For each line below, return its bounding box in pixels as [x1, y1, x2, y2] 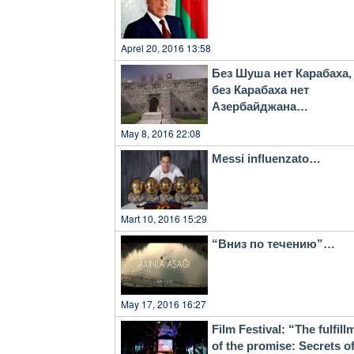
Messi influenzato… [247, 151, 321, 165]
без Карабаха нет [211, 82, 309, 96]
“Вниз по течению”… [211, 236, 335, 250]
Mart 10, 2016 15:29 [121, 211, 207, 225]
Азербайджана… [211, 99, 308, 113]
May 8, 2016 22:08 [121, 126, 201, 140]
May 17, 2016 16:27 [121, 296, 206, 311]
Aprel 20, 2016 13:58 [121, 40, 211, 55]
